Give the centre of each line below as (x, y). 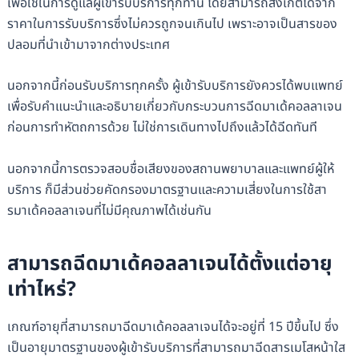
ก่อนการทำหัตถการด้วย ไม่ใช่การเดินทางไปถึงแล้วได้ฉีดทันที (162, 128)
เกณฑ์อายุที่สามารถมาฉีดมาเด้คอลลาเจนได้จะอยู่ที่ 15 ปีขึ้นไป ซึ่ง (173, 327)
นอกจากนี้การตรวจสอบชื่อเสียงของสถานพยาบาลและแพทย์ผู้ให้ (170, 169)
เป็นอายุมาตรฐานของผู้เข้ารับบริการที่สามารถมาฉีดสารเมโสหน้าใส (176, 347)
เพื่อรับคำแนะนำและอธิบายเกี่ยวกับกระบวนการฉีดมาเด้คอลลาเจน (174, 107)
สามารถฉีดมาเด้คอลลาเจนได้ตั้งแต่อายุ (169, 264)
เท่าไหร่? (41, 290)
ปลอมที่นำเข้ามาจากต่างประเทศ (88, 44)
